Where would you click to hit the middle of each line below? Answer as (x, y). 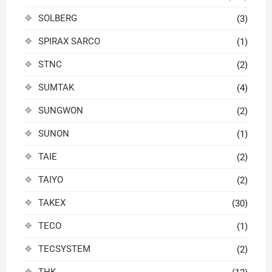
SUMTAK (56, 87)
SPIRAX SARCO (69, 41)
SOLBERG (57, 18)
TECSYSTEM (64, 249)
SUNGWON (60, 110)
